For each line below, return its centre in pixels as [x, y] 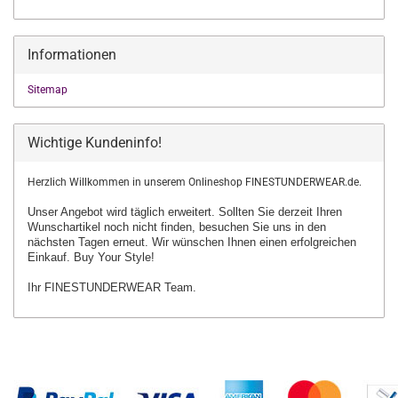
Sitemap [48, 90]
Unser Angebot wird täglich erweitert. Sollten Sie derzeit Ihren [185, 212]
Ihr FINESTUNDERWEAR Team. [112, 287]
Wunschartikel [66, 227]
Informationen [72, 55]
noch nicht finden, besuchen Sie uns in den [215, 227]
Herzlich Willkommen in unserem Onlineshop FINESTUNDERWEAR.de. [195, 182]
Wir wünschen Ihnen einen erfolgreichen [254, 242]
